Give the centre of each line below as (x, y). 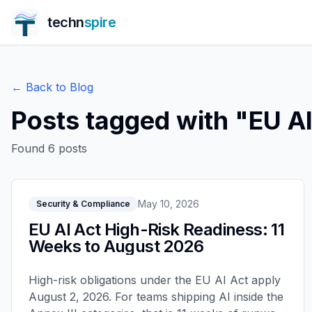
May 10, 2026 (169, 204)
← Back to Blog (52, 87)
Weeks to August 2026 (116, 246)
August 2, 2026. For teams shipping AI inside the (156, 297)
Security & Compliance (83, 204)
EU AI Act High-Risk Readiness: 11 (157, 229)
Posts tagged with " (130, 120)
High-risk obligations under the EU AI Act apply (155, 280)
